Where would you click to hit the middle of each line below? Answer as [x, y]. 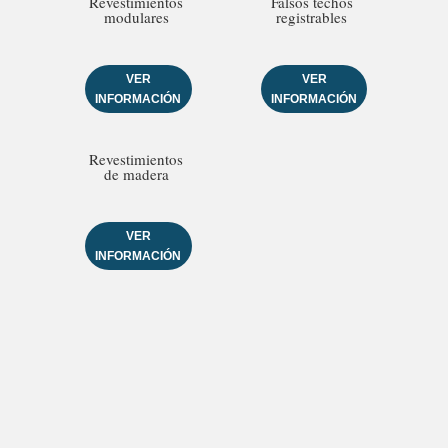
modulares [136, 16]
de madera [136, 174]
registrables [312, 16]
